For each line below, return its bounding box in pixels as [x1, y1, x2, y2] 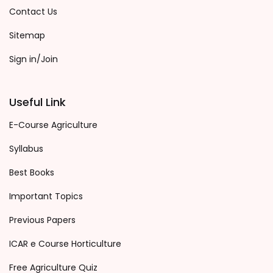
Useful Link [9, 94, 66, 110]
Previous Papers [9, 214, 76, 226]
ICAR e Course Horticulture [9, 238, 121, 250]
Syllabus [9, 143, 43, 155]
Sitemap [9, 29, 45, 41]
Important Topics [9, 190, 83, 202]
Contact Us [9, 5, 57, 18]
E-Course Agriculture [9, 119, 97, 131]
